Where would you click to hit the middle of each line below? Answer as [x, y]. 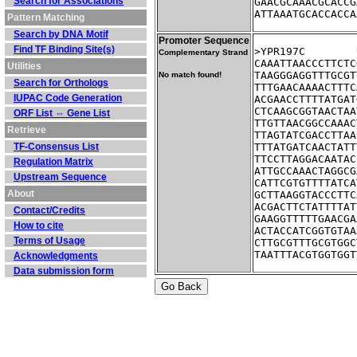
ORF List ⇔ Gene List [62, 113]
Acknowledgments [56, 256]
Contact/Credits [49, 210]
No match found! [190, 75]
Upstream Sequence [60, 177]
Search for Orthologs [61, 83]
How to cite [39, 226]
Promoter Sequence [204, 41]
